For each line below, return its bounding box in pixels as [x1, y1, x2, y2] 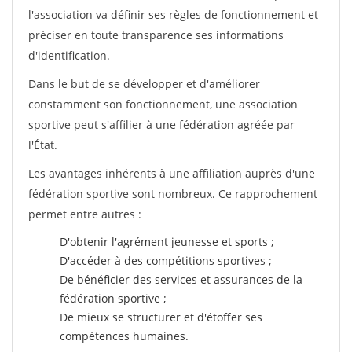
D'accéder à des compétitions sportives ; [60, 253, 272, 268]
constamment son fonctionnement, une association [28, 97, 298, 112]
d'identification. [28, 48, 110, 63]
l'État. [28, 137, 57, 152]
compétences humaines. [60, 328, 189, 343]
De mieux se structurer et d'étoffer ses [60, 310, 262, 324]
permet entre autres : [28, 207, 141, 222]
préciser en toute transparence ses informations [28, 27, 284, 42]
